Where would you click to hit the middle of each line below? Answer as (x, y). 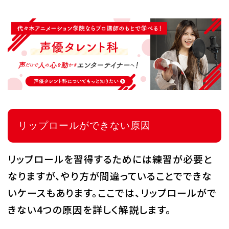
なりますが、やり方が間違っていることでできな (110, 175)
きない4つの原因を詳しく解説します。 (89, 209)
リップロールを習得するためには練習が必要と (110, 158)
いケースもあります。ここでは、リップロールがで (112, 192)
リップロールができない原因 (84, 125)
